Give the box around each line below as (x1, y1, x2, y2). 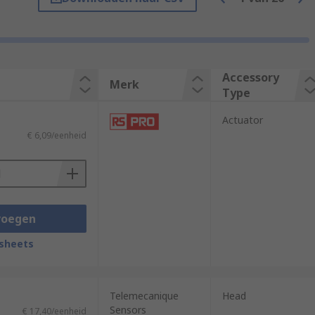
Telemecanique (109, 289, 179, 302)
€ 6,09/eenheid (27, 129, 86, 141)
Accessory (221, 70, 279, 85)
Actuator (221, 113, 263, 127)
